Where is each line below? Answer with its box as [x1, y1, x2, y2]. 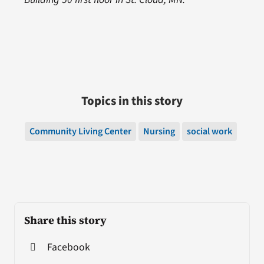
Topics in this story [81, 92, 183, 110]
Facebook [47, 239, 90, 255]
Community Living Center [29, 124, 131, 138]
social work [187, 124, 232, 138]
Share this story [24, 212, 107, 227]
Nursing [143, 124, 175, 138]
